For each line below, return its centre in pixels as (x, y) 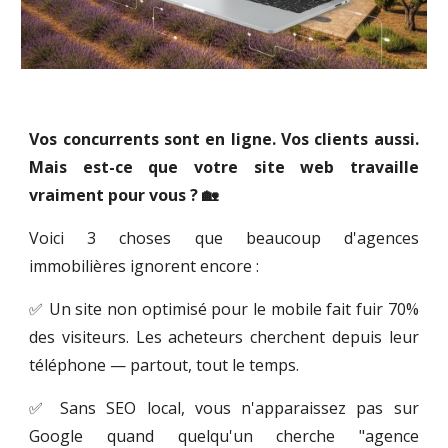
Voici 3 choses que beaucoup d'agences (224, 238)
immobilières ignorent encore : (144, 266)
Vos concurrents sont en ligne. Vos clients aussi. (224, 139)
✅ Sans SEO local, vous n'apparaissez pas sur (224, 408)
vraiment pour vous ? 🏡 (124, 195)
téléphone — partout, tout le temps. (164, 365)
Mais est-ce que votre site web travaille (224, 167)
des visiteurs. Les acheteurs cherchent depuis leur (224, 337)
